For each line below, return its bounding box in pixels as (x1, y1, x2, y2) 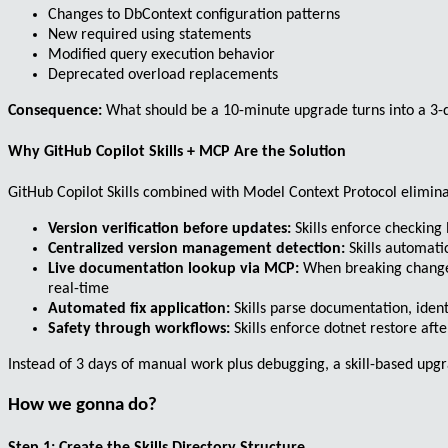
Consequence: (8, 102, 102, 119)
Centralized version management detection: (48, 241, 345, 258)
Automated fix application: (48, 301, 230, 318)
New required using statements (48, 26, 251, 43)
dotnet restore (324, 321, 417, 338)
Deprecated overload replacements (48, 66, 278, 83)
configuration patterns (192, 6, 340, 23)
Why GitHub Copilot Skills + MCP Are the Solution (8, 144, 346, 161)
